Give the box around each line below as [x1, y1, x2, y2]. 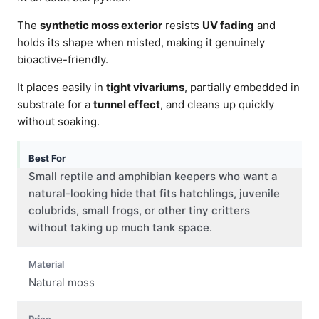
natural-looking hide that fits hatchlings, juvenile [28, 186, 280, 200]
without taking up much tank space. [28, 220, 212, 234]
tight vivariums [106, 80, 184, 94]
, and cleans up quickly [160, 97, 274, 111]
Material [28, 258, 64, 270]
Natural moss [28, 275, 95, 289]
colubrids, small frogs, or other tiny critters [28, 203, 250, 217]
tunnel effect [93, 97, 160, 111]
